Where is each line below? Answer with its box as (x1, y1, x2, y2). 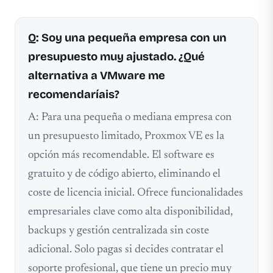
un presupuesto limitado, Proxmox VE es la (27, 130, 224, 143)
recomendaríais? (27, 87, 119, 101)
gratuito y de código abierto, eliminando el (27, 168, 221, 180)
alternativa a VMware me (27, 68, 165, 82)
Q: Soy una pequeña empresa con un (27, 30, 227, 44)
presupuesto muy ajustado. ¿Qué (27, 49, 205, 63)
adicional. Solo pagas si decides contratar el (27, 244, 224, 256)
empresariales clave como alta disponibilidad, (27, 206, 233, 218)
